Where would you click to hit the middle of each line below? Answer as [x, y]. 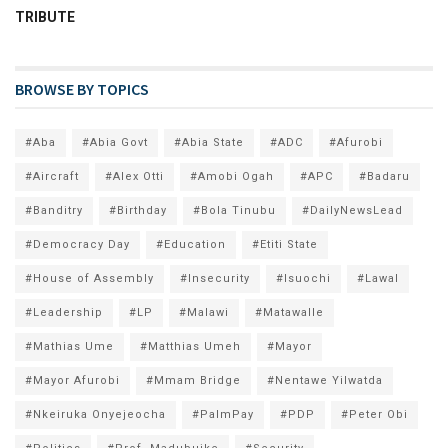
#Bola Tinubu [234, 210]
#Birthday [138, 210]
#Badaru [384, 176]
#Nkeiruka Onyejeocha [95, 414]
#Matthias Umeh [190, 346]
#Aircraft [52, 176]
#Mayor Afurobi [72, 380]
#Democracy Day [77, 244]
